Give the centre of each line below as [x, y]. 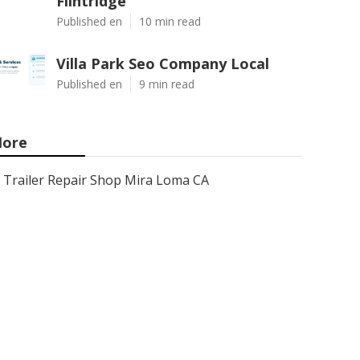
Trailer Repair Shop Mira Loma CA [106, 180]
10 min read [170, 21]
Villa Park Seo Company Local [163, 63]
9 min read [167, 84]
